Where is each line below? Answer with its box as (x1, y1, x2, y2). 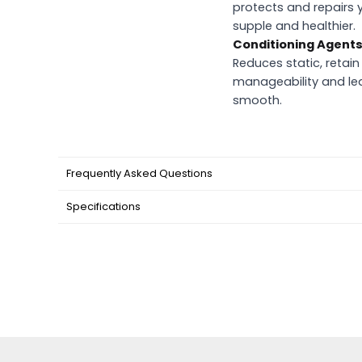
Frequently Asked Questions (66, 165, 213, 181)
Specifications (66, 198, 141, 214)
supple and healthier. (233, 17, 356, 34)
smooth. (233, 91, 282, 108)
